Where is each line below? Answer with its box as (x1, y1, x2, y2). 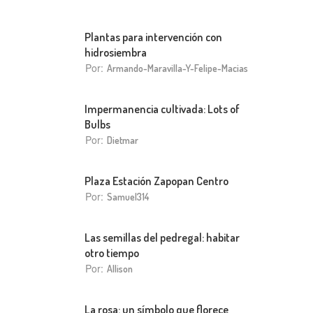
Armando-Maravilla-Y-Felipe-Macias (107, 62, 248, 74)
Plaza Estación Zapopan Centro (85, 173, 228, 188)
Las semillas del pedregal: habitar (85, 230, 240, 245)
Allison (107, 263, 133, 275)
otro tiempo (85, 245, 139, 260)
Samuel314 (107, 191, 149, 203)
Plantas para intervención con (85, 29, 222, 44)
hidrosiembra (85, 45, 147, 59)
